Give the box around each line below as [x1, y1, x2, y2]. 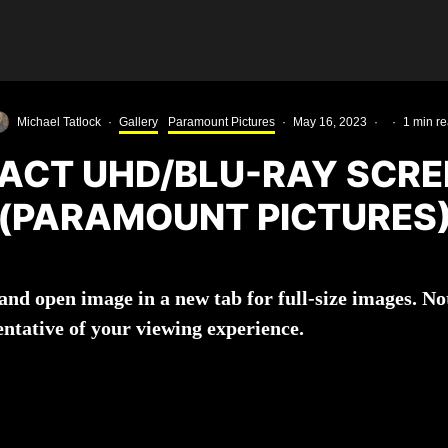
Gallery [119, 115, 158, 129]
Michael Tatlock [17, 115, 101, 129]
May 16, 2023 [293, 115, 367, 129]
